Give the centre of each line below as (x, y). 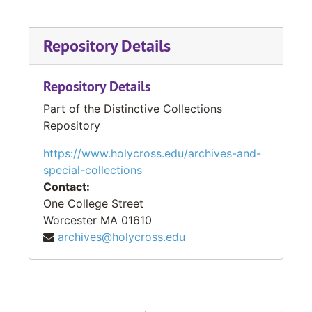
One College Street (93, 203)
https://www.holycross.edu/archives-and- (152, 153)
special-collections (93, 170)
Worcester (70, 220)
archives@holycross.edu (122, 236)
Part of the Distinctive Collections (133, 108)
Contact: (67, 186)
